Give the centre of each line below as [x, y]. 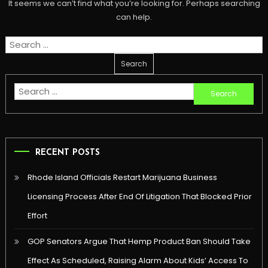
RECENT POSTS [67, 153]
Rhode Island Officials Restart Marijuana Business [122, 177]
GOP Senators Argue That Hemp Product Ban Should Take [139, 241]
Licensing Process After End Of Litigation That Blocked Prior [139, 196]
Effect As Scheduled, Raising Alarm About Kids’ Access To [138, 260]
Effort [37, 215]
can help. [134, 17]
